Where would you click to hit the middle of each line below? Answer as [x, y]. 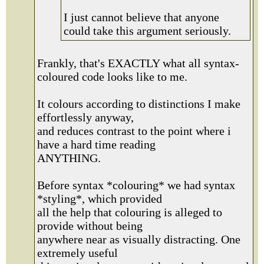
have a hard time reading [96, 144]
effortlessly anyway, [85, 117]
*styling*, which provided [100, 199]
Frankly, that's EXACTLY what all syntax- [138, 63]
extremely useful [77, 253]
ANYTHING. [69, 158]
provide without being [90, 226]
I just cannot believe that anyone [141, 17]
